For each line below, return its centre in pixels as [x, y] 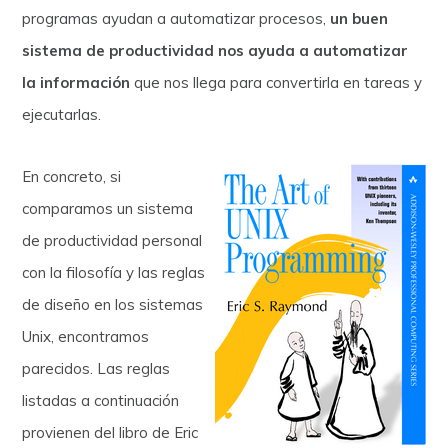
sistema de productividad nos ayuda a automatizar [215, 50]
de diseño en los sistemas [113, 304]
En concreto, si [72, 176]
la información [76, 82]
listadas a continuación [101, 400]
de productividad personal [112, 240]
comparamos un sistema [108, 208]
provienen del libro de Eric [110, 432]
